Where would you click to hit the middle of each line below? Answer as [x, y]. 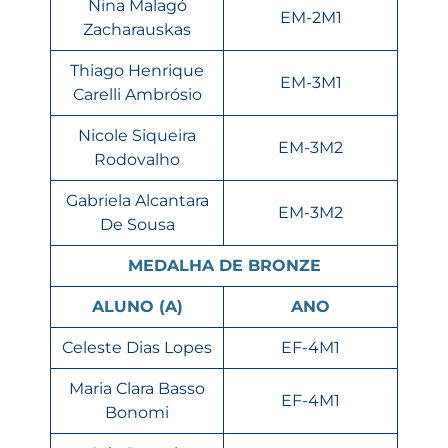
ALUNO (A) [137, 306]
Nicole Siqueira [137, 135]
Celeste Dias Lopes [137, 347]
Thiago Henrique [137, 70]
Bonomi [137, 412]
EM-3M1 [310, 82]
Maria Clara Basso [137, 388]
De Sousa [137, 224]
